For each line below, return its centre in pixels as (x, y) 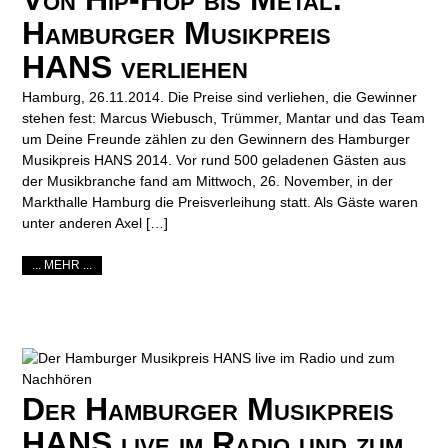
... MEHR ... (62, 265)
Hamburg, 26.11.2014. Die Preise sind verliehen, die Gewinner (220, 97)
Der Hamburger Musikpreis (208, 408)
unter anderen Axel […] (95, 223)
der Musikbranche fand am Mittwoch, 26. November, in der (208, 181)
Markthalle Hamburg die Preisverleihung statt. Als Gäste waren (220, 202)
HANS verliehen (135, 67)
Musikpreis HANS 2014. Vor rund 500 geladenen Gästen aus (214, 160)
